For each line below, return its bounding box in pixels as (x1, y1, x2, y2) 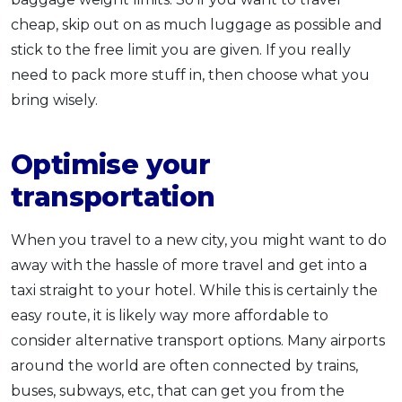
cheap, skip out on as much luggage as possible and (11, 15, 382, 33)
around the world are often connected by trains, (11, 356, 358, 374)
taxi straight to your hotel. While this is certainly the (11, 281, 378, 299)
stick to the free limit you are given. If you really (11, 40, 351, 58)
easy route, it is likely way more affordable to (11, 306, 328, 324)
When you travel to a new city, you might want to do (11, 231, 387, 249)
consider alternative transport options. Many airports (11, 331, 385, 349)
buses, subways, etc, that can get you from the (11, 381, 345, 399)
